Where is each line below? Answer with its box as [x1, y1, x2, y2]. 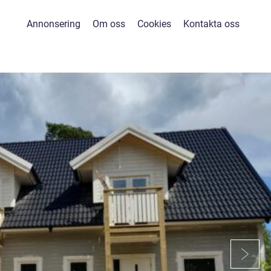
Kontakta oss [183, 18, 240, 30]
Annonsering [26, 18, 80, 30]
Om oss [92, 18, 125, 30]
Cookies [137, 18, 171, 30]
